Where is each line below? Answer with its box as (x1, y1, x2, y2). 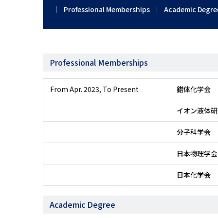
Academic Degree (50, 199, 115, 210)
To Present (103, 84, 139, 94)
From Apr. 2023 (50, 84, 99, 94)
